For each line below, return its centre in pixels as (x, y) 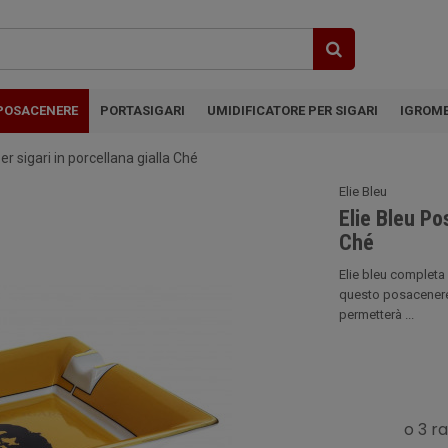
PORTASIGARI (142, 110)
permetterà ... (376, 314)
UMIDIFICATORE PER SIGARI (292, 110)
